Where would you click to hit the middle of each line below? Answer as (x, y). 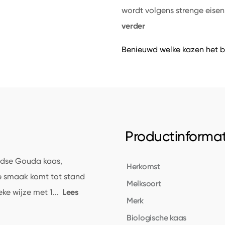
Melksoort (144, 183)
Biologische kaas (157, 217)
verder (133, 26)
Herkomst (143, 166)
